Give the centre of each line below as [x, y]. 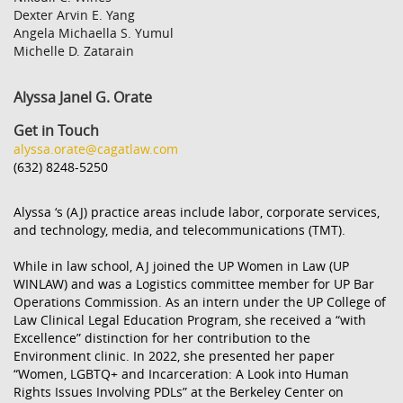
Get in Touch [56, 130]
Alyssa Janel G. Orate [83, 97]
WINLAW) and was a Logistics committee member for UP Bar [194, 284]
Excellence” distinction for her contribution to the [162, 338]
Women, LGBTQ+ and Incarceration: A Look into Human [184, 374]
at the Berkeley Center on [265, 392]
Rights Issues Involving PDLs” [100, 392]
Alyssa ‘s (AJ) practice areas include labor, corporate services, [197, 212]
